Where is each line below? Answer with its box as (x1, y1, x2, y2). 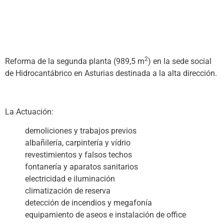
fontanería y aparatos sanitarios (25, 161, 138, 171)
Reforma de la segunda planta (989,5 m (5, 56, 144, 66)
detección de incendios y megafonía (25, 197, 152, 207)
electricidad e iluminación (25, 173, 115, 183)
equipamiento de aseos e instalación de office (25, 209, 186, 219)
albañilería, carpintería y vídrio (25, 137, 130, 147)
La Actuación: (5, 106, 53, 116)
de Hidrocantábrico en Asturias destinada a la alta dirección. (5, 68, 217, 78)
